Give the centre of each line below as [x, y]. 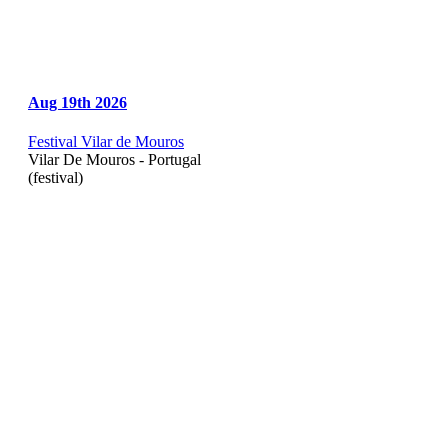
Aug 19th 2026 [77, 102]
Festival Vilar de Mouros [106, 142]
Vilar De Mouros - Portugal [114, 160]
